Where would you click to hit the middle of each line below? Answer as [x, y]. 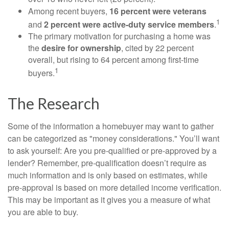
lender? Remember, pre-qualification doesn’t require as [107, 163]
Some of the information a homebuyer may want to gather [111, 126]
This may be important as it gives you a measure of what [109, 200]
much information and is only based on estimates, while [108, 175]
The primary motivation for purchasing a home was [119, 36]
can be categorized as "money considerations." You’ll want [113, 139]
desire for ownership [81, 48]
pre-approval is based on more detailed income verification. [114, 188]
